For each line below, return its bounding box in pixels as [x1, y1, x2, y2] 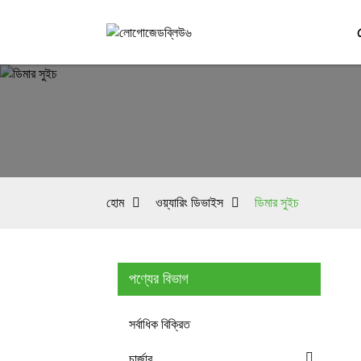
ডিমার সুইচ [255, 196, 299, 210]
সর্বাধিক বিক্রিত [129, 317, 190, 331]
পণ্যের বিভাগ [129, 271, 189, 287]
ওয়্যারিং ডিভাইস [156, 196, 223, 210]
